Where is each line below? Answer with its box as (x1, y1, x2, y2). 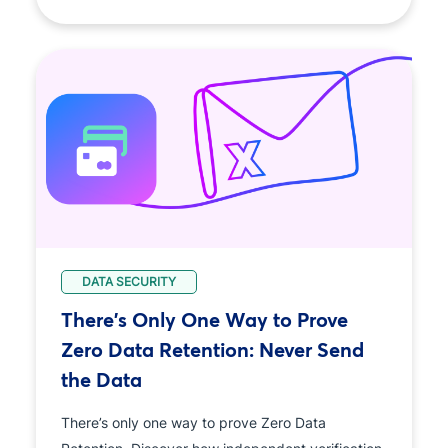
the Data (61, 366, 142, 392)
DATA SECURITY (82, 273, 176, 289)
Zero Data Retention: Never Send (61, 336, 364, 362)
